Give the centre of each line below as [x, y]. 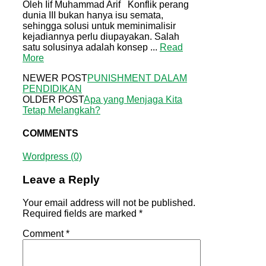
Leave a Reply [61, 179]
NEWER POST [55, 78]
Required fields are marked [81, 213]
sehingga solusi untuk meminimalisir [99, 26]
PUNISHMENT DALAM [137, 78]
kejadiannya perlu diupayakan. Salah [101, 36]
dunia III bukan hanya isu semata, [93, 15]
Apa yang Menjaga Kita [133, 99]
